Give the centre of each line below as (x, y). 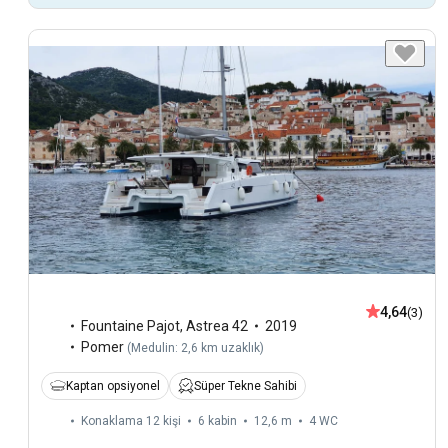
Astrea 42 (217, 325)
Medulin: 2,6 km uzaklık (195, 347)
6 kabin (217, 420)
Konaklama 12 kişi (131, 420)
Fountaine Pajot (130, 325)
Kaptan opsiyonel (113, 385)
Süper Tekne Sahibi (245, 385)
